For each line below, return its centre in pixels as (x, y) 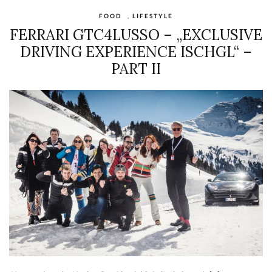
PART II (136, 69)
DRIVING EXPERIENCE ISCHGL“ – (136, 52)
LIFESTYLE (153, 16)
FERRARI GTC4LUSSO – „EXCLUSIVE (136, 35)
